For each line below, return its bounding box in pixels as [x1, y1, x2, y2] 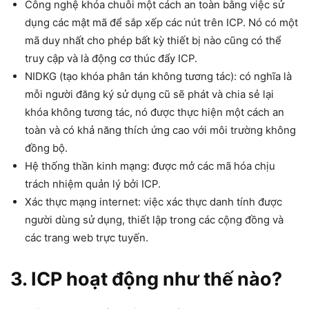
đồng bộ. [25, 141, 68, 154]
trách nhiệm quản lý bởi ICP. [25, 177, 163, 190]
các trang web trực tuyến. [25, 231, 148, 244]
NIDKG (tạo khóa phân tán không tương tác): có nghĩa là [25, 70, 292, 83]
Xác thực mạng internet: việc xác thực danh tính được [25, 195, 282, 208]
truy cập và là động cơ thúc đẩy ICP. [25, 52, 197, 65]
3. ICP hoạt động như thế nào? [10, 268, 282, 290]
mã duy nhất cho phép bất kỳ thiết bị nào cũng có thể [25, 34, 281, 47]
